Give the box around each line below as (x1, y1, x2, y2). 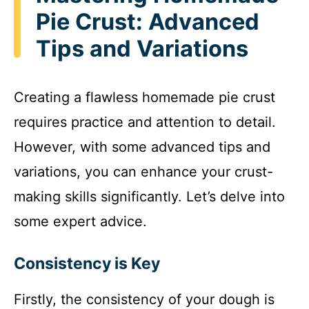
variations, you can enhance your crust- (14, 163, 273, 180)
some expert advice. (14, 212, 147, 230)
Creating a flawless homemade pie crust (14, 88, 275, 106)
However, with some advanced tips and (14, 138, 270, 155)
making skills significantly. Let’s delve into (14, 188, 285, 205)
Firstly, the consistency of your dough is (14, 290, 275, 308)
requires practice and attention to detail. (14, 113, 276, 130)
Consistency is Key (14, 253, 160, 273)
